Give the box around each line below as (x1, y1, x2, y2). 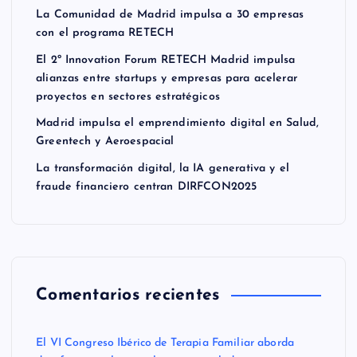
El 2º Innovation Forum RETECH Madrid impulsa (36, 53, 296, 66)
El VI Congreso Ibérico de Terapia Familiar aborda (36, 336, 294, 349)
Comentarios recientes (36, 286, 220, 304)
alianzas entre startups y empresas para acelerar (36, 72, 297, 84)
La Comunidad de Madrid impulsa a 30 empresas (36, 8, 304, 21)
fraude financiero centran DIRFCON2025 (36, 180, 257, 193)
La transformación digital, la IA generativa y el (36, 162, 289, 175)
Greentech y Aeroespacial (36, 135, 175, 148)
